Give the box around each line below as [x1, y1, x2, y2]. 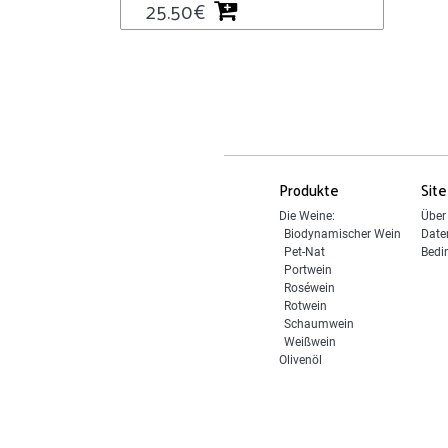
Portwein [283, 262, 332, 277]
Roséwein [283, 280, 335, 295]
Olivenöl [278, 352, 322, 367]
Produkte [278, 175, 339, 203]
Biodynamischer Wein [283, 226, 401, 241]
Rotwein [283, 298, 327, 313]
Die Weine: [278, 208, 335, 223]
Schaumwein [283, 316, 354, 331]
